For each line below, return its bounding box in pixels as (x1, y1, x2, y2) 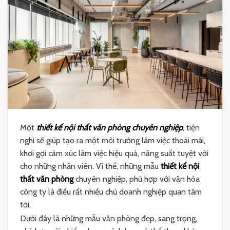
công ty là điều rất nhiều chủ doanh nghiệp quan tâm (20, 187, 202, 197)
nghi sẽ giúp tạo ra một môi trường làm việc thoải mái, (20, 136, 205, 146)
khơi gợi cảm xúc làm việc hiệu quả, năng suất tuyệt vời (20, 148, 208, 159)
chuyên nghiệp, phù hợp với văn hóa (73, 174, 200, 184)
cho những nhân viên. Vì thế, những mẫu (20, 161, 161, 171)
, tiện (183, 123, 200, 133)
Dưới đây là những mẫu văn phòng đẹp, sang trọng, (20, 213, 197, 223)
